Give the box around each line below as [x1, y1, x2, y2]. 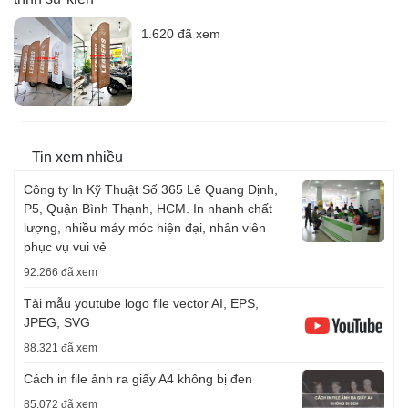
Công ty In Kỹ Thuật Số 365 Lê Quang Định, [24, 182, 278, 198]
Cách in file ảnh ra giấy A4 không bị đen [24, 372, 252, 387]
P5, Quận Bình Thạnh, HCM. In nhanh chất [24, 201, 272, 217]
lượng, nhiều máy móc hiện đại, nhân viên [24, 220, 266, 236]
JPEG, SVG [24, 315, 90, 331]
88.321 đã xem [24, 342, 97, 355]
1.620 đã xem [141, 25, 220, 41]
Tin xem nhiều [32, 149, 123, 166]
